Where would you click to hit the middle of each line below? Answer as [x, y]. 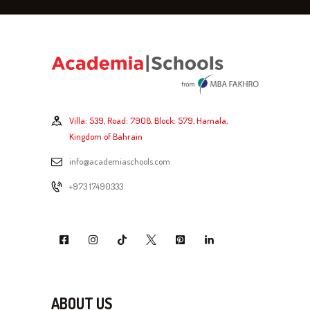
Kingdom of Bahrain [106, 136]
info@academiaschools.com [120, 161]
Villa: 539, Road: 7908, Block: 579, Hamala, [148, 120]
